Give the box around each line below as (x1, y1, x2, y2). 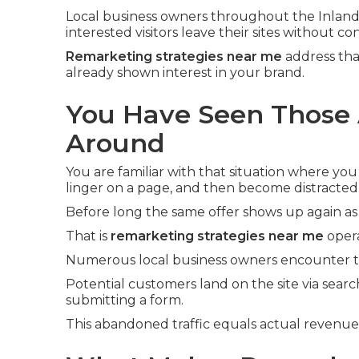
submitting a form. (66, 292, 184, 308)
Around (66, 127, 165, 159)
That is (66, 228, 111, 244)
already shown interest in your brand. (66, 65, 305, 80)
